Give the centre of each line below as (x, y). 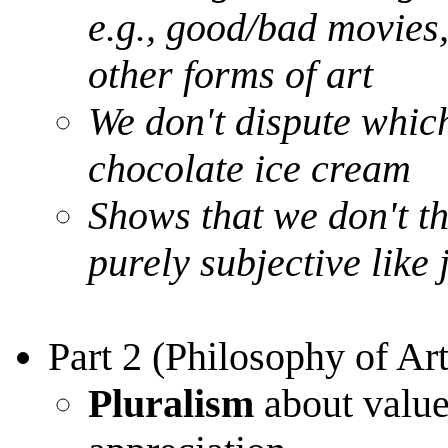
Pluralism (171, 404)
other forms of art (230, 75)
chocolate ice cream (249, 169)
